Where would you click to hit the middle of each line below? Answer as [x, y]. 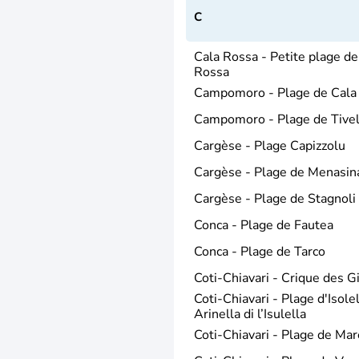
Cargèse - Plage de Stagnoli [275, 198]
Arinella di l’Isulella [250, 314]
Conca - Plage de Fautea [264, 225]
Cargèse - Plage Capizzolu [270, 145]
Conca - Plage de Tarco [260, 251]
